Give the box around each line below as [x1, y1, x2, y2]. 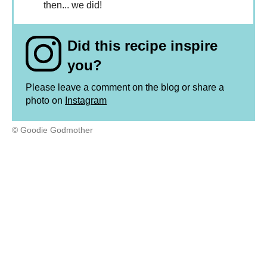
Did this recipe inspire [67, 38, 218, 54]
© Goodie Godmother [12, 126, 93, 135]
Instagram [65, 95, 107, 106]
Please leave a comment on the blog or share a [26, 82, 224, 93]
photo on [26, 95, 65, 106]
